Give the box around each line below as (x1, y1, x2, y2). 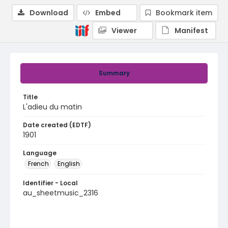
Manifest (175, 25, 208, 36)
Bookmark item (156, 8, 212, 18)
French (28, 159, 49, 168)
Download (30, 8, 68, 18)
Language (23, 149, 56, 157)
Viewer (111, 25, 137, 36)
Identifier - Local (23, 179, 78, 187)
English (58, 159, 80, 168)
